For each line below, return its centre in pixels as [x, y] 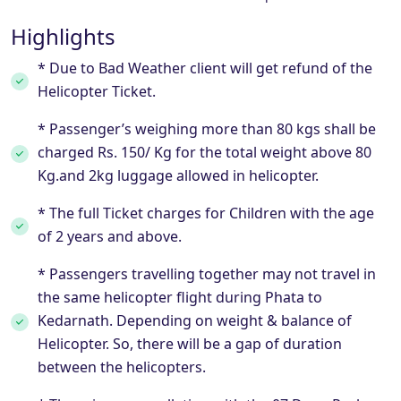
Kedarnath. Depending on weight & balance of [195, 320]
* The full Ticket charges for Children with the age [206, 213]
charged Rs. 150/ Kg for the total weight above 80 [205, 152]
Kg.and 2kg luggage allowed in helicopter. [178, 175]
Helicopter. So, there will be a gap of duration [190, 343]
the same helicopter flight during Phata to [180, 297]
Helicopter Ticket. [97, 91]
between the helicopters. [122, 367]
